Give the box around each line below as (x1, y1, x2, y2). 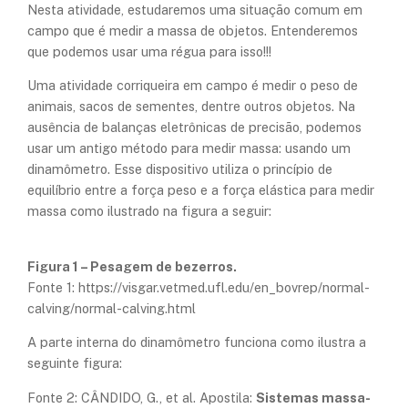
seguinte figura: (27, 355, 122, 372)
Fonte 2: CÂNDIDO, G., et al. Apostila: (27, 389, 256, 405)
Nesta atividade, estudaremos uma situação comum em (27, 2, 362, 18)
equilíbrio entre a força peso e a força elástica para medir (27, 182, 374, 199)
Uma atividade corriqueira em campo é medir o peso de (27, 77, 358, 94)
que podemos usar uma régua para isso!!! (27, 44, 271, 60)
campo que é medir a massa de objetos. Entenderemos (27, 23, 358, 39)
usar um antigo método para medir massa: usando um (27, 140, 351, 157)
